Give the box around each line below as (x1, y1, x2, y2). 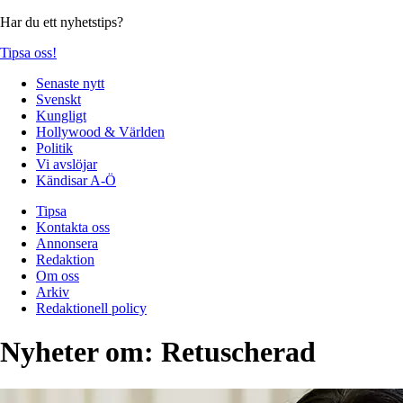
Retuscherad (161, 336, 316, 369)
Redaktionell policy (36, 300, 147, 316)
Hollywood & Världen (36, 123, 165, 139)
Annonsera (36, 235, 98, 251)
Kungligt (36, 107, 86, 123)
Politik (36, 139, 73, 156)
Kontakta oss (36, 219, 110, 235)
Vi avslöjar (36, 156, 97, 172)
